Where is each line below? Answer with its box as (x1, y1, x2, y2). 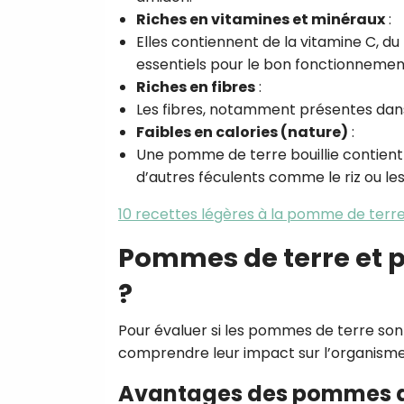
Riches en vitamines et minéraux (136, 8, 385, 30)
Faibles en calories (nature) (136, 121, 348, 142)
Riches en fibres (136, 76, 255, 97)
